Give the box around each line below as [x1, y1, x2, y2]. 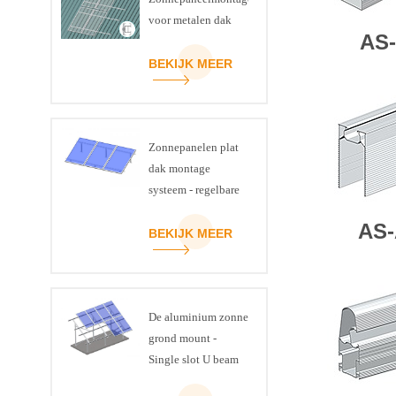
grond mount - [148, 331, 217, 346]
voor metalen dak [148, 13, 232, 27]
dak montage [148, 162, 210, 176]
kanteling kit [148, 204, 210, 218]
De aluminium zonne [148, 310, 248, 324]
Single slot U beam [148, 353, 239, 367]
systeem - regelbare [148, 183, 240, 197]
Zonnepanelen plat [148, 141, 239, 155]
